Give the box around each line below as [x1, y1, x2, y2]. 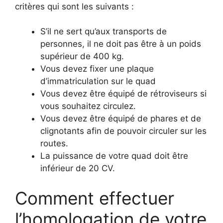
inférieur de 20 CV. [40, 163, 115, 173]
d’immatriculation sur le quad [40, 76, 156, 86]
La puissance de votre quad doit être [40, 151, 188, 161]
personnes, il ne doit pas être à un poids [40, 39, 201, 49]
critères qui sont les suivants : [15, 1, 134, 11]
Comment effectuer [15, 187, 174, 209]
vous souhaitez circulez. [40, 101, 136, 111]
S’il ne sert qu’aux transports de [40, 26, 167, 36]
